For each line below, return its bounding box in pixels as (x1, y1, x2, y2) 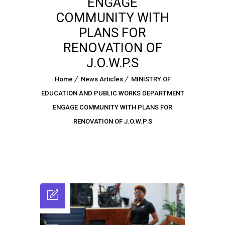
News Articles (80, 75, 123, 83)
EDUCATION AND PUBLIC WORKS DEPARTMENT (41, 89, 184, 97)
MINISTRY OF (131, 75, 171, 83)
